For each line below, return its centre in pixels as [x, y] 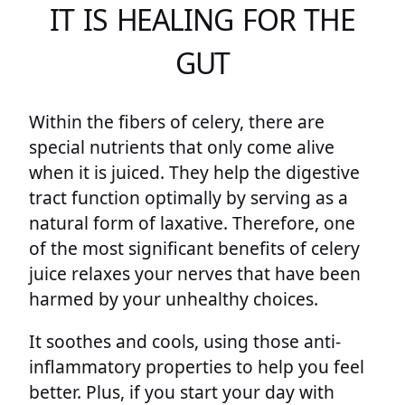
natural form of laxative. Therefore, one [192, 222]
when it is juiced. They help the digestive [194, 172]
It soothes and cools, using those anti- [185, 342]
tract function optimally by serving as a [188, 197]
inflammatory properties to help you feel [197, 367]
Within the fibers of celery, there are [177, 121]
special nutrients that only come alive [182, 146]
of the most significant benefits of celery [194, 248]
